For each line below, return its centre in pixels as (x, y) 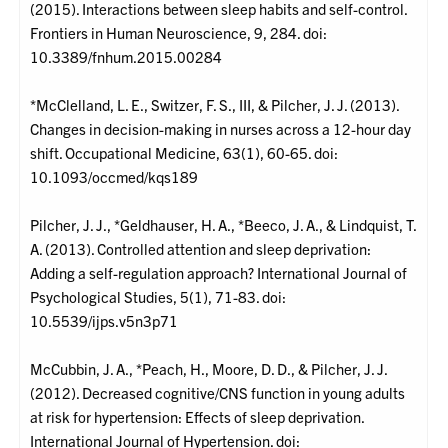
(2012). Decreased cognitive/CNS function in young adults (218, 393)
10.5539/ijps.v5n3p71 (104, 321)
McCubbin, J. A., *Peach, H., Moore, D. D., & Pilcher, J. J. (209, 369)
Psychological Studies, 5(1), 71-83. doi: (158, 297)
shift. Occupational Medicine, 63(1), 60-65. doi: (184, 153)
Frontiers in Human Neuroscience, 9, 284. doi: (179, 33)
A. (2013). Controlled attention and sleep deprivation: (201, 249)
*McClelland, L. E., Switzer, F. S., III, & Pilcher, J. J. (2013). (215, 105)
